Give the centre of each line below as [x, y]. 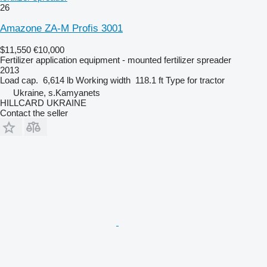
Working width [103, 80]
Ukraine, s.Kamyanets [57, 92]
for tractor [206, 80]
